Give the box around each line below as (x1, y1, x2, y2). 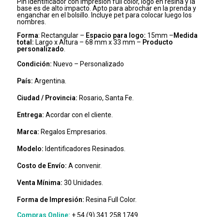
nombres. (17, 18, 46, 26)
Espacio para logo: (86, 31, 146, 39)
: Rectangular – (38, 31, 86, 39)
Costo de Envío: (17, 162, 67, 170)
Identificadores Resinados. (45, 145, 125, 153)
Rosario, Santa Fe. (77, 94, 134, 102)
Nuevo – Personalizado (52, 60, 124, 68)
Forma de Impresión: (17, 196, 84, 203)
